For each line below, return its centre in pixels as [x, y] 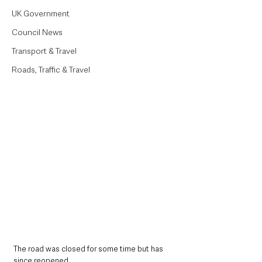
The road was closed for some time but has [89, 249]
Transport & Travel [44, 51]
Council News [37, 32]
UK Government [41, 13]
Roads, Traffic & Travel [51, 70]
